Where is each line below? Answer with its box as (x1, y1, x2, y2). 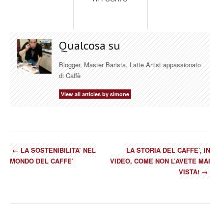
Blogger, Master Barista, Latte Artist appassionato (59, 60, 201, 70)
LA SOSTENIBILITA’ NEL (19, 145, 96, 155)
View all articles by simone (61, 90, 129, 98)
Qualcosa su (59, 38, 120, 54)
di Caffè (59, 71, 81, 81)
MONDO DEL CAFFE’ (10, 156, 74, 166)
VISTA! (179, 167, 201, 177)
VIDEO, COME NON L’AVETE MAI (110, 156, 210, 166)
